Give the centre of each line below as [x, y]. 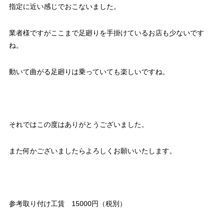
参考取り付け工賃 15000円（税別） [67, 204]
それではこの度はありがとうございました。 [78, 125]
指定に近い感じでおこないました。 [64, 7]
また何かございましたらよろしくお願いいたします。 [92, 151]
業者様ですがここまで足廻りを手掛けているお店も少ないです [106, 33]
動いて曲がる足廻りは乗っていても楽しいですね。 [89, 72]
